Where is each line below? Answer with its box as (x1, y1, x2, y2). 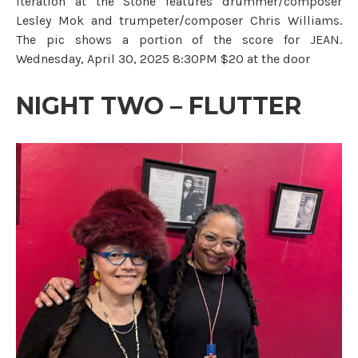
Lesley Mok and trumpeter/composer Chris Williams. (16, 13, 342, 29)
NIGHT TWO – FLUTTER (16, 91, 301, 121)
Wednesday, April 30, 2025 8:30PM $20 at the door (16, 51, 310, 67)
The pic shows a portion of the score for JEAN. (16, 32, 342, 48)
